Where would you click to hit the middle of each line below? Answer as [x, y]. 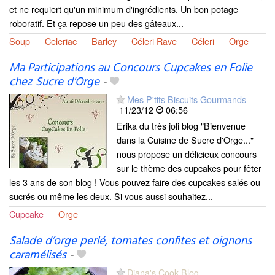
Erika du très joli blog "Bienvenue [181, 126]
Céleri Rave [154, 41]
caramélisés [38, 256]
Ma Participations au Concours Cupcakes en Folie [131, 68]
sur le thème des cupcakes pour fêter [189, 168]
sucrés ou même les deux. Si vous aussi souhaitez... [111, 196]
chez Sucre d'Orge [54, 83]
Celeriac [61, 41]
